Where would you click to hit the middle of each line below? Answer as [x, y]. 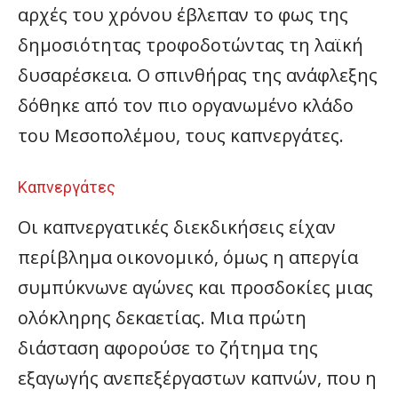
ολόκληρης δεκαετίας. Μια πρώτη [162, 318]
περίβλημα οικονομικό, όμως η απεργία [188, 258]
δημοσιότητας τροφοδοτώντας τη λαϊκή [191, 45]
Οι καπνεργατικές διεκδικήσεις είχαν [177, 227]
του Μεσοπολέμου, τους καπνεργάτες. [181, 136]
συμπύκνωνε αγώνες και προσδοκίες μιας [195, 288]
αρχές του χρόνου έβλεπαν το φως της [183, 15]
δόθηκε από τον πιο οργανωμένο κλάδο [186, 106]
